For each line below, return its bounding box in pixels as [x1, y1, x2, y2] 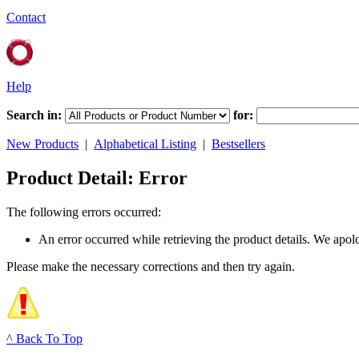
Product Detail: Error [6, 167, 188, 188]
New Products [6, 137, 79, 151]
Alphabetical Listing [94, 137, 196, 151]
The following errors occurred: [6, 204, 161, 219]
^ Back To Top [6, 331, 83, 345]
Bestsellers [212, 137, 265, 151]
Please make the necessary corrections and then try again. [6, 259, 295, 273]
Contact [6, 10, 46, 24]
